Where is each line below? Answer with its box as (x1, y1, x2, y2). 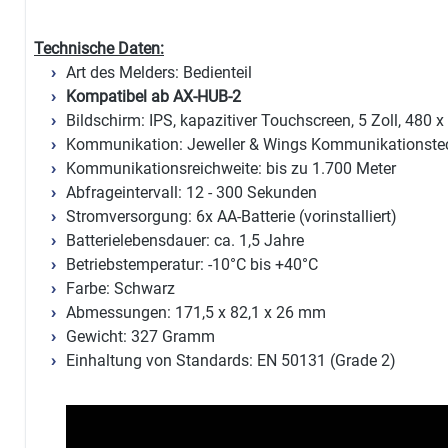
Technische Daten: (34, 39, 164, 59)
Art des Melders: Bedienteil (66, 63, 252, 83)
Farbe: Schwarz (66, 279, 175, 299)
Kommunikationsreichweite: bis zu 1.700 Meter (66, 159, 396, 179)
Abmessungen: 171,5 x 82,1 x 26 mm (66, 303, 326, 323)
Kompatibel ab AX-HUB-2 (66, 87, 241, 107)
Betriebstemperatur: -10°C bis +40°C (66, 255, 318, 275)
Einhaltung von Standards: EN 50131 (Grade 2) (66, 351, 396, 371)
